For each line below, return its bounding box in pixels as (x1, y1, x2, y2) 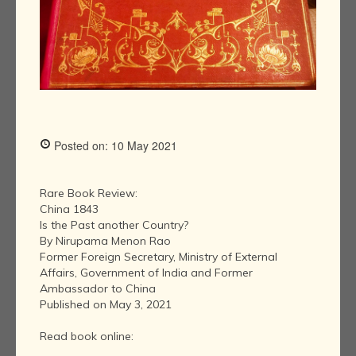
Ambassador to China (40, 281, 156, 296)
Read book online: (40, 329, 133, 344)
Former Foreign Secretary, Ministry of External (40, 250, 277, 265)
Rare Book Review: (40, 186, 137, 201)
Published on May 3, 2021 (40, 297, 172, 312)
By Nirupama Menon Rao (40, 234, 171, 249)
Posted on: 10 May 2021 (51, 137, 177, 154)
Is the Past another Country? (40, 218, 188, 233)
